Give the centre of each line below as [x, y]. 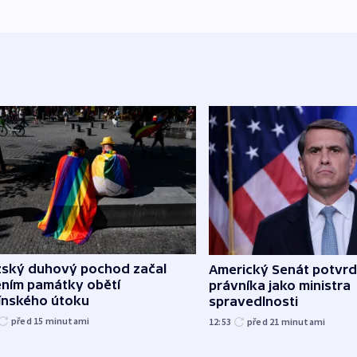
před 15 [28, 321]
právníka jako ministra [280, 286]
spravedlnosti [253, 302]
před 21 [264, 322]
